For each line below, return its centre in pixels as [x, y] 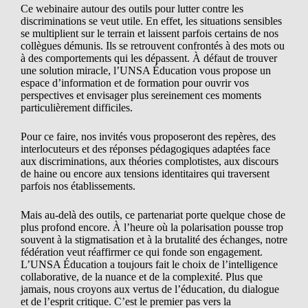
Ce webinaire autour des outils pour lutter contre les [132, 9]
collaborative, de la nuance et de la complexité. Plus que [142, 277]
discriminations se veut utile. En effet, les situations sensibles [151, 21]
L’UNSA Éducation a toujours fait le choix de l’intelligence [149, 265]
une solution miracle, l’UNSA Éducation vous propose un [146, 71]
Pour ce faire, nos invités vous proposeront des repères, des [148, 137]
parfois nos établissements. [78, 186]
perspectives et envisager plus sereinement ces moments [141, 96]
